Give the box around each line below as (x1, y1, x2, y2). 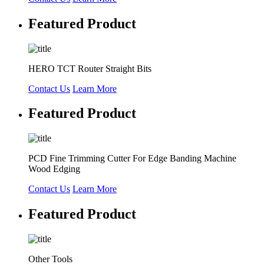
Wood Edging (28, 164, 80, 174)
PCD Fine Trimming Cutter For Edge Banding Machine (28, 153, 236, 164)
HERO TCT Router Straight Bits (28, 63, 151, 74)
